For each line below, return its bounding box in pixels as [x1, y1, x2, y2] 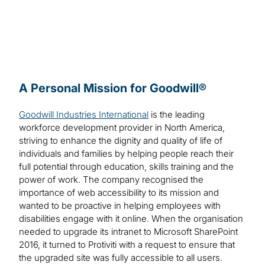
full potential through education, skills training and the [19, 161, 234, 173]
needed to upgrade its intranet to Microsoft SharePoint [19, 226, 238, 238]
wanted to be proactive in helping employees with [19, 200, 221, 212]
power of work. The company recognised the [19, 174, 203, 186]
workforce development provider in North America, [19, 122, 225, 134]
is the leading [148, 109, 205, 121]
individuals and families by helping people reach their [19, 148, 234, 160]
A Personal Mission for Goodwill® [19, 81, 206, 96]
